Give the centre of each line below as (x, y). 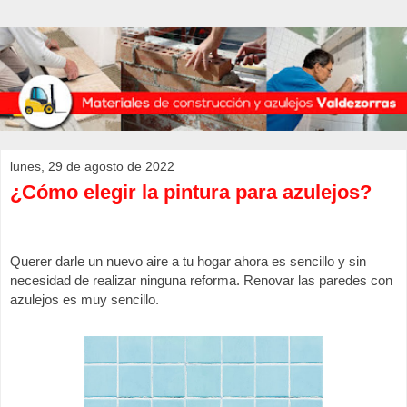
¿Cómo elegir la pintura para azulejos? (191, 193)
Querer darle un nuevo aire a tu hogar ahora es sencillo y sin (188, 261)
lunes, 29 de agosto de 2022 (92, 167)
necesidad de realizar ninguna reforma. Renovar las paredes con (201, 280)
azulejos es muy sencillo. (86, 299)
